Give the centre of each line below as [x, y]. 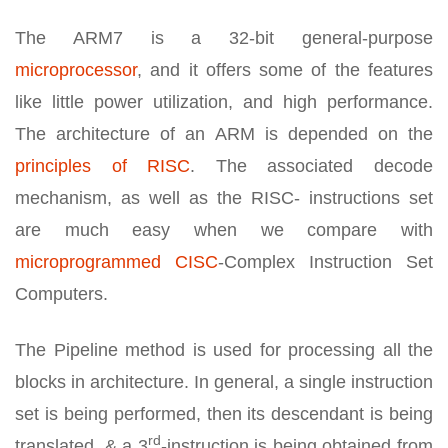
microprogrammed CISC [116, 262]
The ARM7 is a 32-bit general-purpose [224, 38]
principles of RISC [103, 166]
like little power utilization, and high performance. [224, 102]
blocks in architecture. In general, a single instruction [224, 382]
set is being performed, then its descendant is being [224, 414]
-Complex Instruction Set [325, 262]
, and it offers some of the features [285, 70]
